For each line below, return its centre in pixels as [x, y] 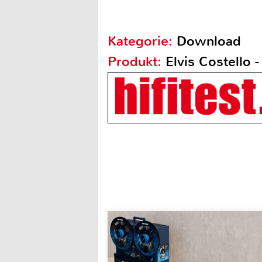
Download [209, 41]
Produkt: [137, 62]
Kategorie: [142, 41]
